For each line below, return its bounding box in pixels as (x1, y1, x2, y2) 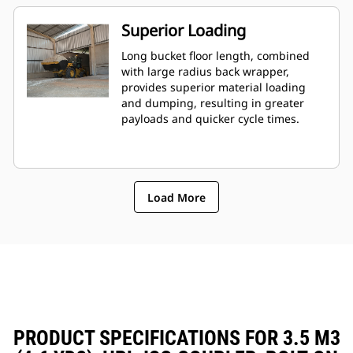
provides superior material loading (121, 80, 306, 95)
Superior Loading (121, 20, 246, 42)
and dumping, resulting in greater (121, 95, 304, 111)
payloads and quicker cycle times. (121, 111, 299, 127)
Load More (147, 189, 206, 205)
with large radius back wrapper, (121, 64, 289, 80)
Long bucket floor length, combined (121, 48, 310, 64)
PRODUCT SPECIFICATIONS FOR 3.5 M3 (13, 326, 340, 351)
